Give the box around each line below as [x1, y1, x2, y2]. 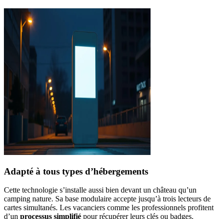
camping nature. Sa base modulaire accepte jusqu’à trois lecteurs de [4, 195, 211, 203]
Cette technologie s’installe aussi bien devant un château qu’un [4, 186, 197, 195]
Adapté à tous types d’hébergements [4, 166, 148, 176]
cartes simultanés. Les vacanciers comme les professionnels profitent [4, 203, 214, 212]
